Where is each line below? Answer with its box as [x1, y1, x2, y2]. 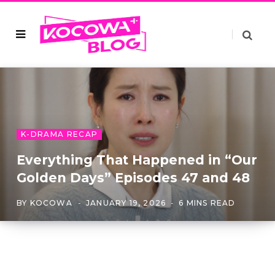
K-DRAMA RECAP [21, 130, 98, 139]
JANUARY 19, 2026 [86, 198, 166, 207]
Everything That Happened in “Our [17, 152, 257, 168]
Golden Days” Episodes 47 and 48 [17, 170, 250, 185]
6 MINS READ [179, 198, 236, 207]
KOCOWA [29, 198, 72, 207]
